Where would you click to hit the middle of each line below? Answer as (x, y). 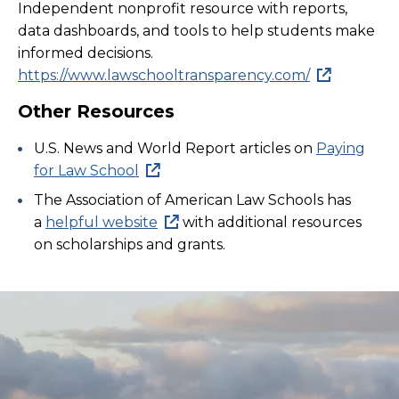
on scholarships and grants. (130, 244)
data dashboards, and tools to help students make (196, 31)
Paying (341, 148)
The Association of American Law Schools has (192, 200)
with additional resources (272, 222)
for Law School (86, 171)
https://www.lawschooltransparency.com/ (164, 75)
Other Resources (96, 111)
